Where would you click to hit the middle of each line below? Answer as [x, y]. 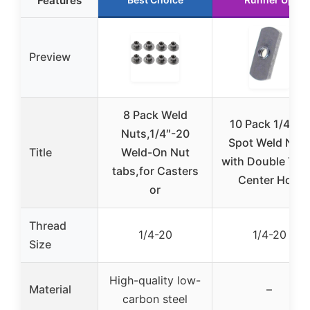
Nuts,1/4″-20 [155, 134]
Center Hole [269, 180]
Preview [50, 57]
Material [50, 289]
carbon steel [155, 299]
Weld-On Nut [155, 152]
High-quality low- [155, 280]
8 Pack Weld [155, 115]
